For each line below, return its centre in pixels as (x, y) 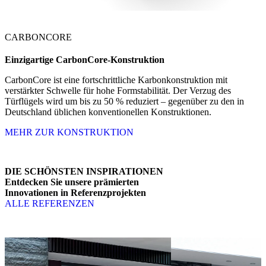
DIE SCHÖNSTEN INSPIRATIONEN (84, 172)
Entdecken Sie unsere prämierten (72, 182)
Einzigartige (30, 60)
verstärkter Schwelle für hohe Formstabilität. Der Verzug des (118, 91)
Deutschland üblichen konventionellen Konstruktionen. (108, 112)
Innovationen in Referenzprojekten (75, 193)
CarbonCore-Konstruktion (110, 60)
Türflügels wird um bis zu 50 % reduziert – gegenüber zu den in (124, 102)
